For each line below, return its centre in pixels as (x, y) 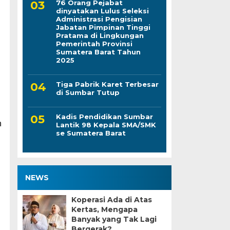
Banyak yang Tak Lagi (114, 219)
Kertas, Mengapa (104, 209)
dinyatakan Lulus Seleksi (102, 11)
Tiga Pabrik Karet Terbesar (107, 84)
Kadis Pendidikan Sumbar (104, 117)
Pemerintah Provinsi (94, 44)
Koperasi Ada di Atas (111, 200)
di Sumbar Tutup (88, 92)
